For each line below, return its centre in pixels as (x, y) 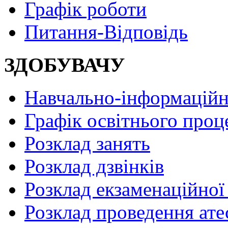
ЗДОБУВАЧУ (64, 65)
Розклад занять (87, 144)
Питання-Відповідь (106, 32)
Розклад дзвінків (94, 166)
